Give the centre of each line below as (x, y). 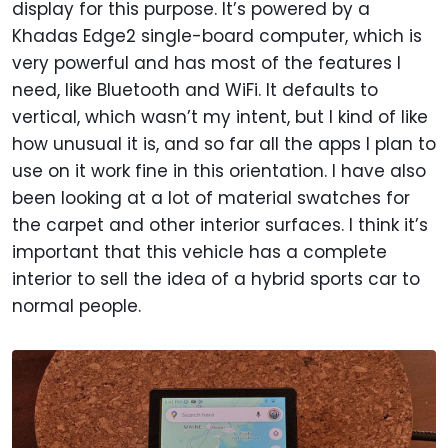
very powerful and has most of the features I (206, 63)
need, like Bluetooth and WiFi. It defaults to (195, 90)
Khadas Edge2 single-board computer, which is (217, 36)
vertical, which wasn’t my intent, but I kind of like (220, 117)
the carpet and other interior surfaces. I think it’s (220, 225)
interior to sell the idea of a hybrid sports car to (216, 279)
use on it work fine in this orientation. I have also (219, 171)
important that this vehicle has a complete (199, 252)
